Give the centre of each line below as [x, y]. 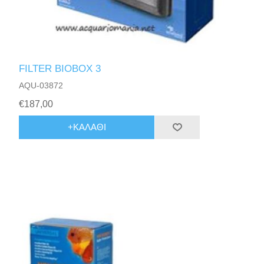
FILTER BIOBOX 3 [60, 68]
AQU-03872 [41, 85]
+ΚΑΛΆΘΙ [87, 127]
